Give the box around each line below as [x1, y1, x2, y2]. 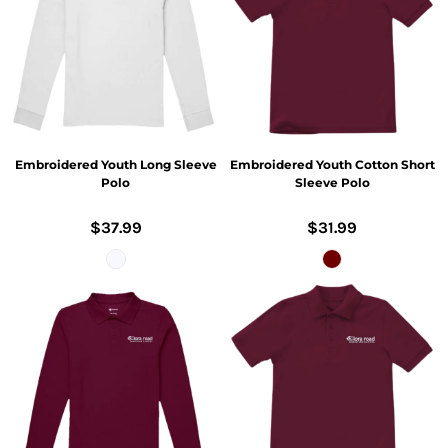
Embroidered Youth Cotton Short [229, 156, 435, 172]
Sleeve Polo [294, 174, 370, 190]
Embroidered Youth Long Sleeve [14, 156, 217, 172]
